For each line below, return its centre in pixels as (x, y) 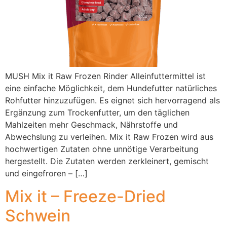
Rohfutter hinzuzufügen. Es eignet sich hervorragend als (112, 101)
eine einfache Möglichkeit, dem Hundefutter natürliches (111, 88)
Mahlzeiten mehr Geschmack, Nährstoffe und (91, 125)
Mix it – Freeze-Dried (85, 196)
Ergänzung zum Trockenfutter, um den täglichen (97, 113)
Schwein (38, 215)
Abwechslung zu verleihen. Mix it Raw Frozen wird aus (109, 137)
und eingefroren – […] (46, 174)
